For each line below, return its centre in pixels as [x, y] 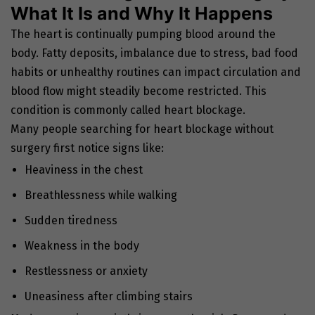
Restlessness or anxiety [86, 271]
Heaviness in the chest [84, 170]
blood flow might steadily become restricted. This [139, 91]
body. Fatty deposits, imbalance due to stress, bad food [154, 53]
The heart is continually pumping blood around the [143, 34]
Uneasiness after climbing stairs [109, 297]
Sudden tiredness [71, 221]
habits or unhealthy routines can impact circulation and [156, 72]
